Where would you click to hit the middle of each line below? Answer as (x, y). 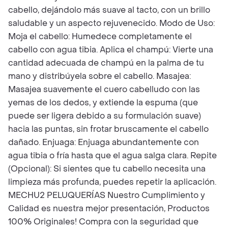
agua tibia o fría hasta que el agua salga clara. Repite (112, 155)
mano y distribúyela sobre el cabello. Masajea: (99, 76)
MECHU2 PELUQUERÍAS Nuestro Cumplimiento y (107, 195)
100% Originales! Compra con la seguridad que (103, 222)
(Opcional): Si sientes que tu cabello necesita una (107, 169)
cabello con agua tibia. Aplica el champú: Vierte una (111, 50)
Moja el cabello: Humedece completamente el (100, 36)
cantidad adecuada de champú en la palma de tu (106, 63)
